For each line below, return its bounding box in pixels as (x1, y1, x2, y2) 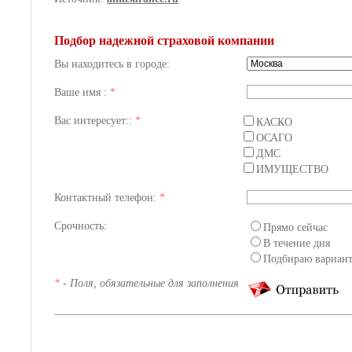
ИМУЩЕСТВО (256, 163, 328, 175)
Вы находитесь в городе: (54, 58, 170, 70)
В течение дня (263, 237, 330, 249)
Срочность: (54, 220, 107, 232)
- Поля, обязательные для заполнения (60, 277, 239, 289)
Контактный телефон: (54, 192, 159, 203)
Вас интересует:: (54, 115, 135, 126)
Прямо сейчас (263, 222, 328, 233)
